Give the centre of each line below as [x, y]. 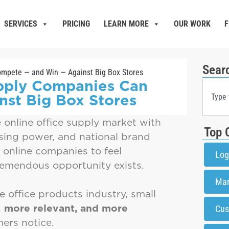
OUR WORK [192, 24]
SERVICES [21, 24]
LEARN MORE [127, 24]
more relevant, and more [66, 208]
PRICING [76, 24]
